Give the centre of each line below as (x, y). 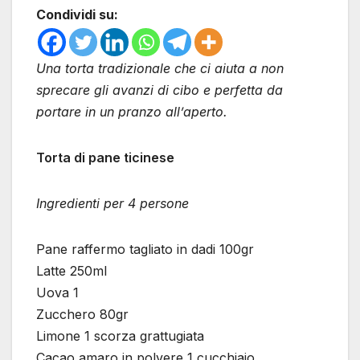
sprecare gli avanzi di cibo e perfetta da (160, 90)
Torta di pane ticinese (105, 158)
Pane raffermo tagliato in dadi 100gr (145, 250)
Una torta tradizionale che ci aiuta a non (160, 69)
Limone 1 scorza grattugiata (120, 336)
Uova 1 (57, 293)
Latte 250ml (72, 271)
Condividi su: (77, 15)
